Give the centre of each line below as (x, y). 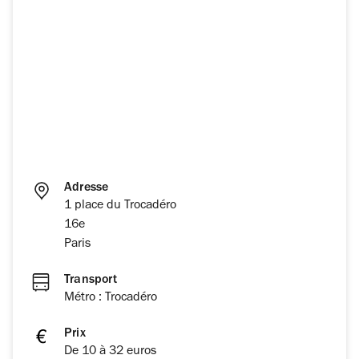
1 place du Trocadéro (120, 206)
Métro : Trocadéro (111, 298)
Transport (91, 281)
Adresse (87, 189)
